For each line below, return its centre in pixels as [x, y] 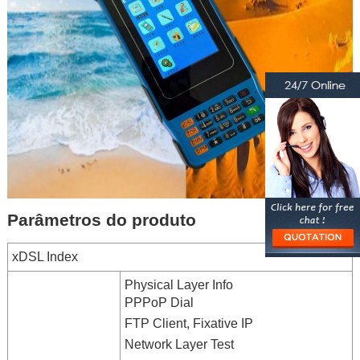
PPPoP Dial [159, 302]
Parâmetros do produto [101, 219]
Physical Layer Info [178, 284]
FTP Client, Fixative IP [188, 323]
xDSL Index [45, 256]
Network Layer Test [179, 344]
